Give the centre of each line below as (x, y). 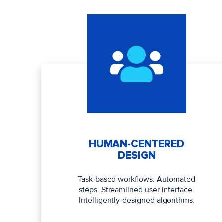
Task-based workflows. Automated (137, 180)
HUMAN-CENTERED (137, 144)
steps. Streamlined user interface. (137, 190)
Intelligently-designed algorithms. (137, 200)
